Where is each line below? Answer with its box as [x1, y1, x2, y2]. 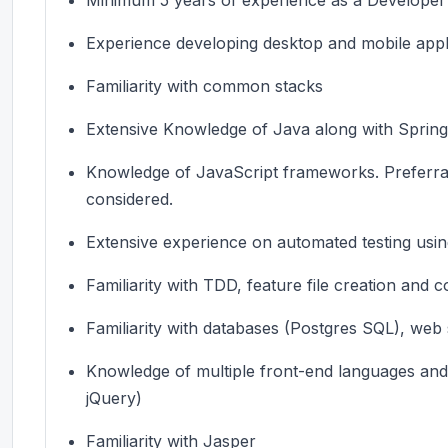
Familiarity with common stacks [86, 75, 323, 96]
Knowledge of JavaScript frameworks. [86, 161, 384, 182]
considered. [86, 188, 173, 209]
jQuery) [86, 387, 142, 408]
